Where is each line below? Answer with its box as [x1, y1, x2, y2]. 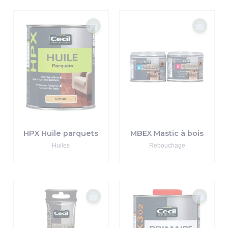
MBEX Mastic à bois [130, 128, 204, 138]
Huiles [52, 141, 70, 149]
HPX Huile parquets [23, 128, 99, 138]
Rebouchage [149, 141, 185, 149]
